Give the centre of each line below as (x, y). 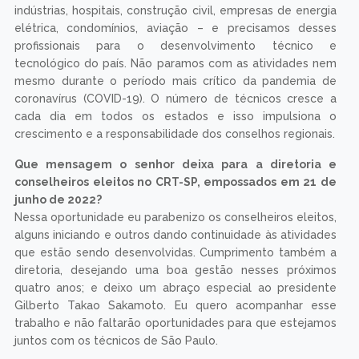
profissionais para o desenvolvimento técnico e (175, 46)
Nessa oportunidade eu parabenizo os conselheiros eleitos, (175, 218)
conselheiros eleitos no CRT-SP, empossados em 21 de (175, 182)
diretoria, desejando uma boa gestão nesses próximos (175, 270)
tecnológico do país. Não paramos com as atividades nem (175, 64)
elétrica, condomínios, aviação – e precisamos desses (175, 28)
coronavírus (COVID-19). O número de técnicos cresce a (175, 99)
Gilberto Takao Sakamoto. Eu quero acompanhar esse (175, 306)
